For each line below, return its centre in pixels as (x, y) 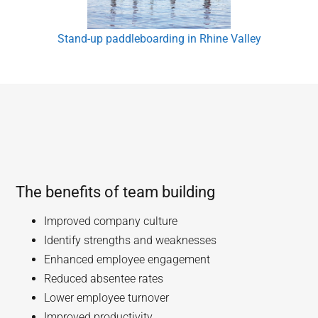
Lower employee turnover (107, 297)
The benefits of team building (116, 192)
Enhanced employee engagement (127, 259)
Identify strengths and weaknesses (131, 240)
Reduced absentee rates (104, 278)
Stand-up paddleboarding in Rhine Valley (159, 38)
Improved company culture (111, 221)
